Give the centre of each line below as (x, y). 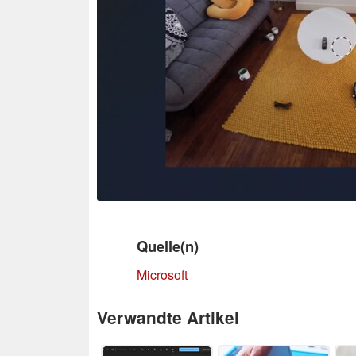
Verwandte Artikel (168, 317)
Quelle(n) (168, 246)
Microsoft (162, 274)
